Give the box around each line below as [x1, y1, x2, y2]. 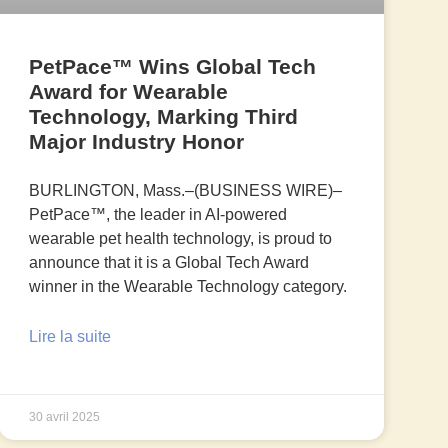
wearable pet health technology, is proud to [28, 230, 332, 248]
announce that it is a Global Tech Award [28, 254, 309, 272]
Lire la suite [28, 328, 111, 346]
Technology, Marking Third [28, 105, 298, 129]
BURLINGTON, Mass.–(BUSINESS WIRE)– [28, 182, 342, 200]
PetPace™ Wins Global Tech [28, 55, 316, 79]
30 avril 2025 [28, 410, 100, 425]
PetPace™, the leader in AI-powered [28, 206, 287, 224]
